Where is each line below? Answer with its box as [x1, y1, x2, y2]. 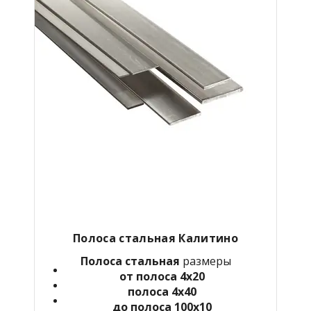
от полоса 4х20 [119, 268, 205, 284]
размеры [179, 253, 231, 269]
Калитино [178, 230, 238, 246]
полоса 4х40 [127, 283, 196, 299]
